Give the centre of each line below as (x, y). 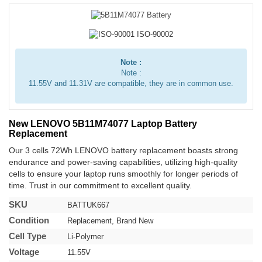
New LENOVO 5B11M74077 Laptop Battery (103, 124)
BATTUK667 (88, 205)
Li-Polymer (87, 237)
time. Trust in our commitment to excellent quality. (100, 185)
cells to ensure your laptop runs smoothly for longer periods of (123, 174)
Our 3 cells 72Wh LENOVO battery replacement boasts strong (123, 150)
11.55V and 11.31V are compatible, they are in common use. (131, 83)
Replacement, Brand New (110, 221)
